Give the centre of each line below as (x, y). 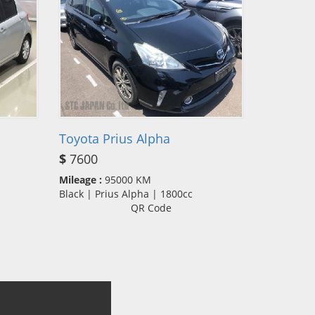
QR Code (151, 207)
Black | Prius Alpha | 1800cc (130, 193)
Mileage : (80, 179)
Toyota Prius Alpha (114, 138)
